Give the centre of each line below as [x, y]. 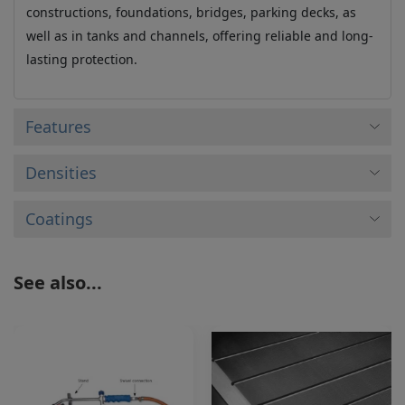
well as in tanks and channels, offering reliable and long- [199, 35]
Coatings [59, 218]
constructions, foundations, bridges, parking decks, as [191, 12]
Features [58, 126]
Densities [61, 172]
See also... [58, 282]
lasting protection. [81, 59]
